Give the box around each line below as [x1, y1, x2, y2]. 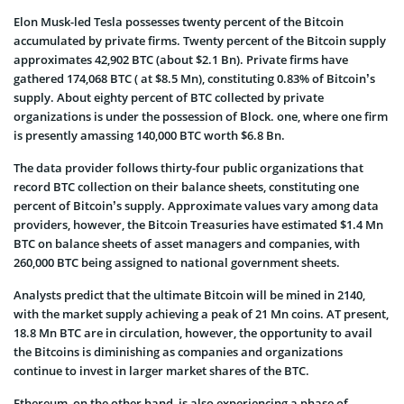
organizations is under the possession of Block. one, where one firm [14, 107, 388, 124]
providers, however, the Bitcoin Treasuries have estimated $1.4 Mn [14, 216, 383, 233]
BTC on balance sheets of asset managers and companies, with [14, 234, 360, 252]
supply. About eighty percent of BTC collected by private [14, 88, 324, 106]
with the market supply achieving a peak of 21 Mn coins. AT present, [14, 305, 389, 322]
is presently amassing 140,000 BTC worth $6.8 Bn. [14, 126, 285, 143]
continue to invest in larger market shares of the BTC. [14, 362, 309, 379]
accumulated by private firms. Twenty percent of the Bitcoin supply [14, 32, 386, 49]
